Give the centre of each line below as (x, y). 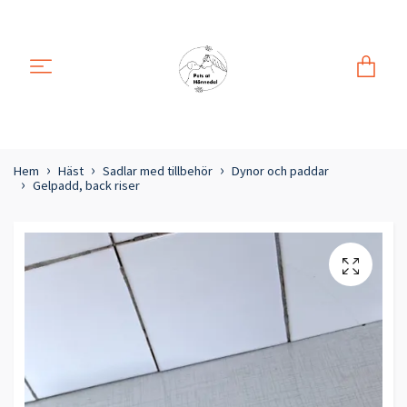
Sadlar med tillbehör (158, 171)
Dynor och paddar (280, 171)
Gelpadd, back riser (86, 186)
